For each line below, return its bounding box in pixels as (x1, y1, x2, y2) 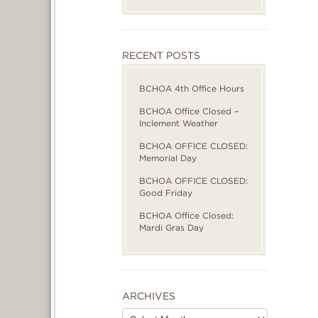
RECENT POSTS (122, 50, 200, 61)
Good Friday (139, 187, 192, 198)
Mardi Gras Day (139, 222, 204, 233)
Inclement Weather (139, 118, 218, 128)
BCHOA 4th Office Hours (139, 83, 244, 94)
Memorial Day (139, 153, 197, 163)
